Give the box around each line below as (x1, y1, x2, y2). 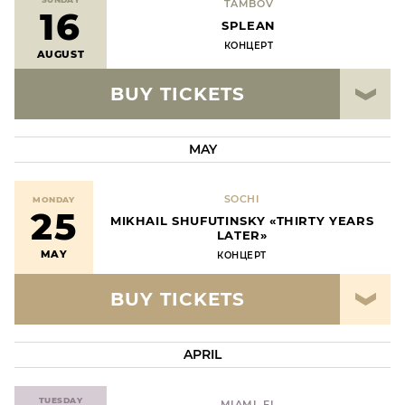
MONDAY (33, 194, 75, 204)
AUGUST (36, 47, 85, 61)
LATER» (216, 228, 268, 242)
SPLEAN (221, 18, 276, 33)
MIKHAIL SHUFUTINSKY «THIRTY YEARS (109, 213, 374, 228)
